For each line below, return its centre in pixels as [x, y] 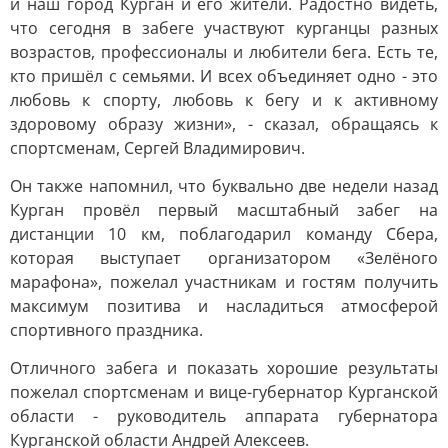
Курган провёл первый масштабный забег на [224, 210]
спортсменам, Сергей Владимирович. [157, 148]
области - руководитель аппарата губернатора [224, 416]
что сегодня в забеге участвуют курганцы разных [224, 28]
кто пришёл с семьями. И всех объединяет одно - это [224, 76]
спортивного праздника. [106, 330]
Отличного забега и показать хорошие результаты [224, 368]
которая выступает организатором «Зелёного [224, 258]
